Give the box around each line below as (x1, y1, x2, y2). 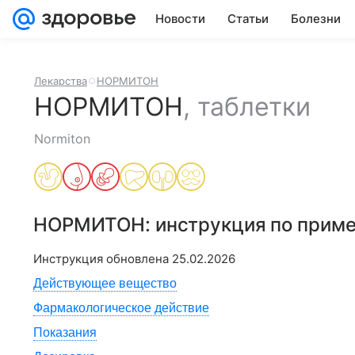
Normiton (34, 131, 90, 147)
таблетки (197, 91, 311, 122)
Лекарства (34, 74, 87, 87)
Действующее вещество (33, 277, 177, 290)
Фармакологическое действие (33, 301, 209, 315)
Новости (155, 11, 205, 26)
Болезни (291, 11, 341, 26)
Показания (33, 326, 97, 339)
